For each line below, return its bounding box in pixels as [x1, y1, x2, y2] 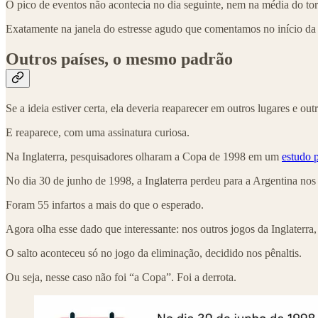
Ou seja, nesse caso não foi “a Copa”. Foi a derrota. [6, 270, 236, 283]
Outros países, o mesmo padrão [6, 49, 233, 68]
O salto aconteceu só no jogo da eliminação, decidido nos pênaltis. [6, 246, 302, 259]
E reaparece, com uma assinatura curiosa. [6, 126, 190, 138]
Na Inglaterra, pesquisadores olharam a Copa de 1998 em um [6, 150, 282, 163]
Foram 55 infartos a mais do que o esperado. [6, 198, 204, 211]
